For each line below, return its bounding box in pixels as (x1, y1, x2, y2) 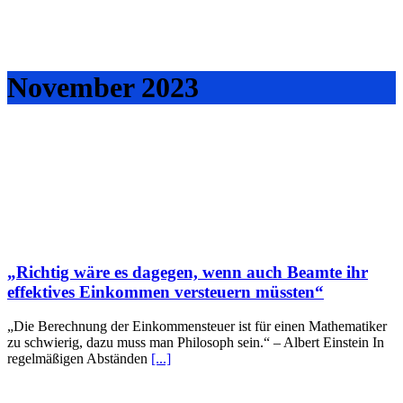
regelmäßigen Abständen (7, 351, 151, 367)
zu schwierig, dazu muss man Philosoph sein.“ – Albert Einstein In (7, 335, 384, 351)
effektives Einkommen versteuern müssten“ (7, 282, 324, 301)
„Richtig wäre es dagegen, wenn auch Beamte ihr (7, 262, 368, 282)
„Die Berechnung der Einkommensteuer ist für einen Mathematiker (7, 318, 387, 335)
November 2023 (7, 71, 199, 104)
